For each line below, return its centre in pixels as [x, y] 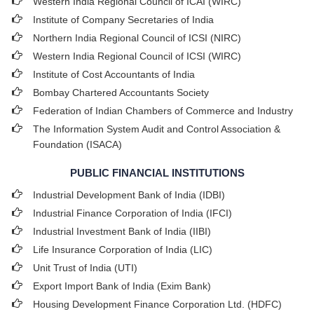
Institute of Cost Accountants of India [114, 74]
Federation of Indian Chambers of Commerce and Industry [163, 111]
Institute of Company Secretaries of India [123, 20]
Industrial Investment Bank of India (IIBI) [122, 231]
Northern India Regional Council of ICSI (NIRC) [137, 38]
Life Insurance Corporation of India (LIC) [123, 250]
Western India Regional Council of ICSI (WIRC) [137, 56]
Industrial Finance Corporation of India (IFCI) [132, 213]
